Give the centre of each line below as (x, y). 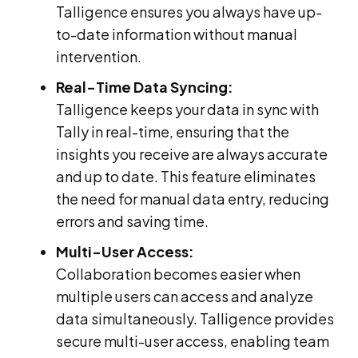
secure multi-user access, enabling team (193, 340)
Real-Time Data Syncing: (145, 86)
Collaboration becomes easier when (178, 273)
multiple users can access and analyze (185, 296)
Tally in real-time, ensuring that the (173, 131)
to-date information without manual (177, 34)
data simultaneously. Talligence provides (195, 318)
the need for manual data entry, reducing (193, 198)
